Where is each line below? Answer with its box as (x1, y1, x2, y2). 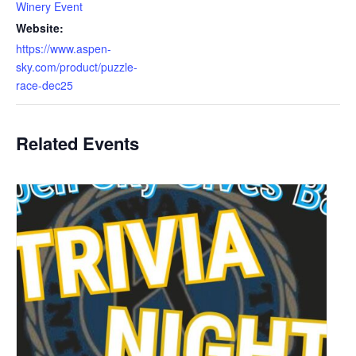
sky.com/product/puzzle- (16, 58, 137, 75)
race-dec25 (16, 76, 73, 93)
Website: (16, 19, 64, 36)
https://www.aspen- (16, 40, 111, 56)
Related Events (16, 130, 139, 156)
